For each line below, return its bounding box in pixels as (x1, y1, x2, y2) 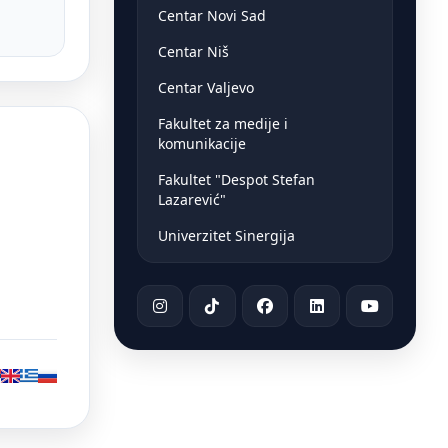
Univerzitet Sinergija (157, 225, 295, 245)
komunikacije (157, 133, 246, 153)
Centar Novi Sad (157, 5, 266, 25)
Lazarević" (157, 189, 226, 209)
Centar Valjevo (157, 77, 254, 97)
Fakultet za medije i (157, 113, 288, 133)
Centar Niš (157, 41, 229, 61)
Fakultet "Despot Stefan (157, 169, 315, 189)
